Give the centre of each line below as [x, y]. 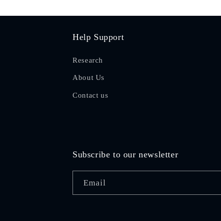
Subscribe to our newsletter [126, 155]
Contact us [91, 95]
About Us [89, 78]
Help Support [98, 37]
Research [88, 60]
